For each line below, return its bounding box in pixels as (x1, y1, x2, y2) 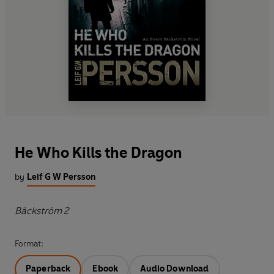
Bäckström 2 (15, 204, 69, 217)
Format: (15, 238, 43, 249)
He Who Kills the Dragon (15, 143, 182, 161)
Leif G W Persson (27, 171, 95, 182)
